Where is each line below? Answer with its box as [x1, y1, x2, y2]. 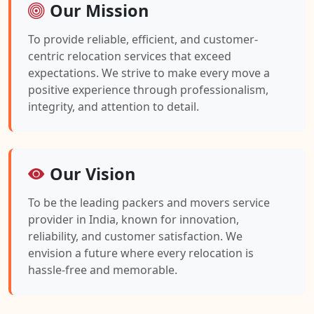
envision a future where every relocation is [28, 245, 254, 261]
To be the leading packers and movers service [28, 195, 270, 211]
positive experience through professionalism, [28, 82, 268, 98]
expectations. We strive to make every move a [28, 65, 270, 81]
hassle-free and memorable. [28, 262, 177, 278]
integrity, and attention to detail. [28, 99, 199, 115]
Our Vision [50, 163, 135, 186]
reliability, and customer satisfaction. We [28, 228, 243, 245]
